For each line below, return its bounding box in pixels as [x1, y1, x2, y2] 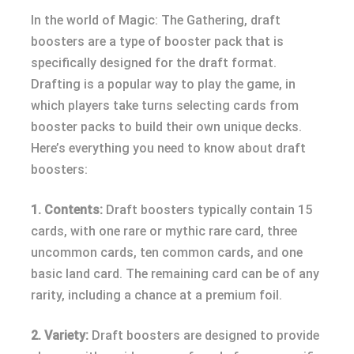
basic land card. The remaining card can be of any [31, 266, 319, 281]
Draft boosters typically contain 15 [103, 202, 312, 217]
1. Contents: [31, 202, 103, 217]
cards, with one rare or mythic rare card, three [31, 224, 297, 239]
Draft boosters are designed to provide [88, 328, 319, 343]
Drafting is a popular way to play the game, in [31, 77, 296, 92]
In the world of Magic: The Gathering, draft [31, 13, 281, 28]
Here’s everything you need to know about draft [31, 141, 306, 156]
